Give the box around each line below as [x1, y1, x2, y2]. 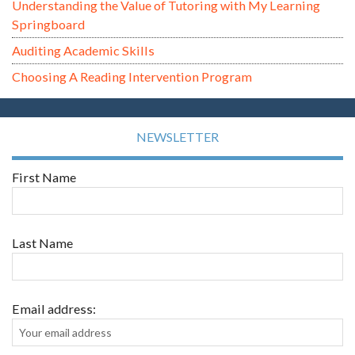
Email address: [12, 301, 96, 317]
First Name [12, 170, 76, 185]
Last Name [12, 235, 73, 251]
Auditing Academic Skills [12, 43, 155, 59]
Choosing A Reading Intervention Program [12, 69, 252, 85]
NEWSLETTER [136, 129, 219, 145]
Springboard [12, 17, 85, 32]
